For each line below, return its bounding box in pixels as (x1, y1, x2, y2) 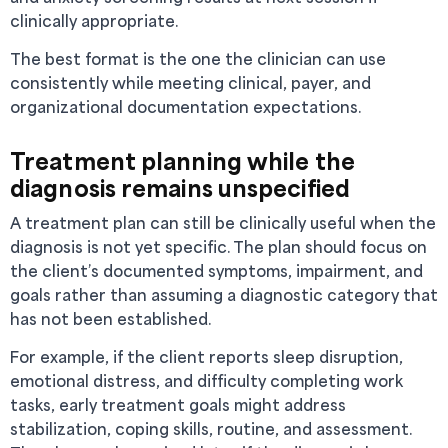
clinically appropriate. (10, 10, 178, 31)
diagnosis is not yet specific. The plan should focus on (10, 236, 427, 257)
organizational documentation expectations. (10, 96, 361, 117)
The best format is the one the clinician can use (10, 48, 386, 69)
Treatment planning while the (10, 146, 355, 175)
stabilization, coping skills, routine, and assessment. (10, 418, 412, 439)
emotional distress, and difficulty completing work (10, 370, 403, 391)
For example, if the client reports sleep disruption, (10, 346, 403, 367)
